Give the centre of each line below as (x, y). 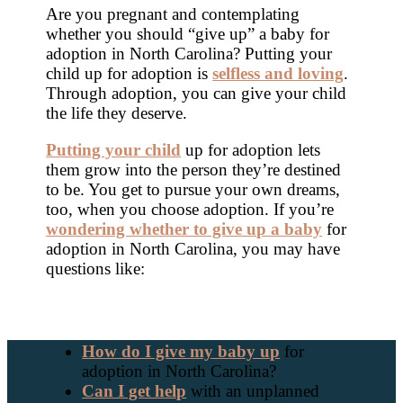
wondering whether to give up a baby (184, 229)
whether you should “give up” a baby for (188, 34)
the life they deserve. (121, 113)
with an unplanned (253, 391)
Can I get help (134, 391)
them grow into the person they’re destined (194, 170)
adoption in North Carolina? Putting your (189, 54)
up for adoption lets (251, 150)
